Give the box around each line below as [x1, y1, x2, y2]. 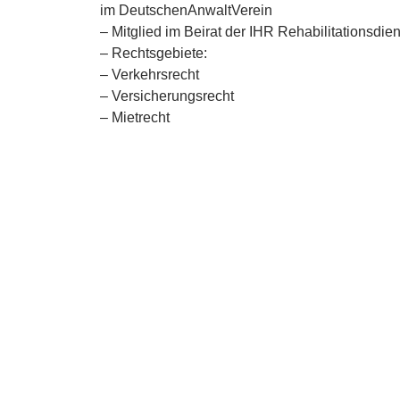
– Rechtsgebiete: [100, 46, 207, 62]
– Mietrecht [100, 110, 170, 126]
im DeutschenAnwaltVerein [100, 3, 272, 19]
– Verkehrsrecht [100, 67, 199, 83]
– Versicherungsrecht [100, 88, 234, 104]
